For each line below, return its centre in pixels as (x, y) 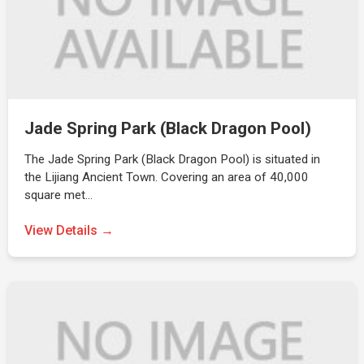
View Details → (69, 230)
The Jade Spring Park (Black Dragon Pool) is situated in (172, 159)
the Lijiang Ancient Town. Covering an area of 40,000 (167, 177)
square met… (58, 195)
